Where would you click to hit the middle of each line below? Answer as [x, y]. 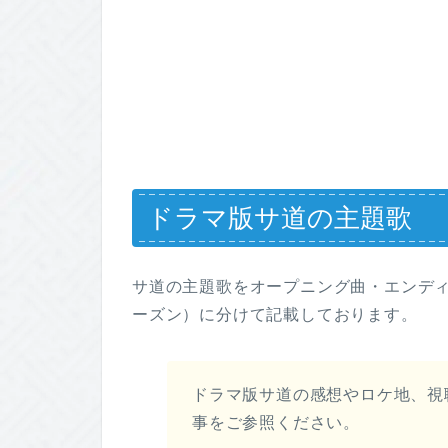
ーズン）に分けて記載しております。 [275, 314]
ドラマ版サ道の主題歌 [279, 218]
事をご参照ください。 [275, 422]
